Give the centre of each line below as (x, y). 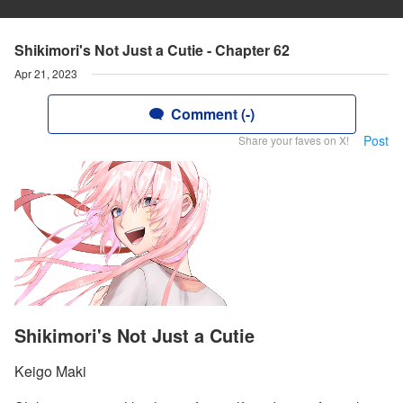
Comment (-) (212, 114)
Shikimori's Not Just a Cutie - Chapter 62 (152, 50)
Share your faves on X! (294, 140)
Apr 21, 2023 (46, 73)
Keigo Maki (50, 372)
